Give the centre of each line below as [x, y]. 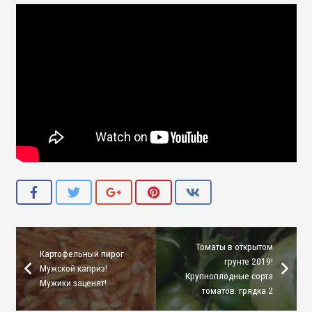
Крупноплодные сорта [229, 275]
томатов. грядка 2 [237, 290]
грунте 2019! [248, 261]
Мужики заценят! [73, 283]
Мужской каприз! [73, 268]
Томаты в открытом [234, 246]
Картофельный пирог [81, 254]
